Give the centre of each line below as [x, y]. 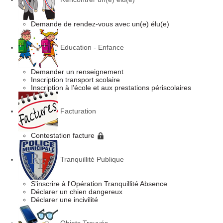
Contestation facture [62, 135]
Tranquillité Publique [92, 159]
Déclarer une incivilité [64, 200]
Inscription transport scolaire [75, 80]
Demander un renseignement [77, 72]
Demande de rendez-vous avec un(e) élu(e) [100, 24]
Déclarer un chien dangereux [76, 192]
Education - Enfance [92, 47]
